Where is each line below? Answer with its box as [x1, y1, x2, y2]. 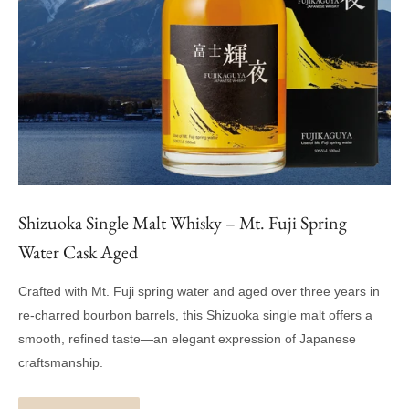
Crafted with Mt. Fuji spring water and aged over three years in [18, 284, 380, 299]
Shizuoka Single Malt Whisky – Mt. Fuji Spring [18, 211, 347, 236]
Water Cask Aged [18, 240, 138, 265]
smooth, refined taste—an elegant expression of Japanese [18, 331, 356, 347]
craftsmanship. [18, 355, 103, 371]
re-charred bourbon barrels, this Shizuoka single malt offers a [18, 308, 372, 323]
